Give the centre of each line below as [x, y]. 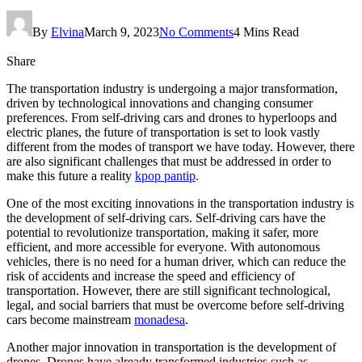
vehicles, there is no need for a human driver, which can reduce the [176, 261]
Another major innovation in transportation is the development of [171, 347]
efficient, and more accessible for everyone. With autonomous [163, 246]
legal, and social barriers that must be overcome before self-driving [175, 305]
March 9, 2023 [122, 32]
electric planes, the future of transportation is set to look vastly [163, 132]
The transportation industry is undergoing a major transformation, [172, 88]
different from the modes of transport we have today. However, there [181, 146]
